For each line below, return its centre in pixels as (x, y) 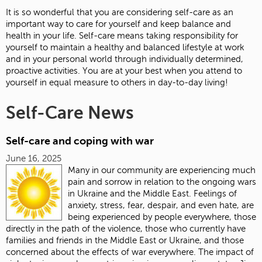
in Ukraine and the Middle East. (130, 193)
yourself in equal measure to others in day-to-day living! (118, 82)
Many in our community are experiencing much (162, 170)
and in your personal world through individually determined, (125, 59)
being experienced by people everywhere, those (162, 217)
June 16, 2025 (34, 158)
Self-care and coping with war (80, 141)
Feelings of (215, 193)
